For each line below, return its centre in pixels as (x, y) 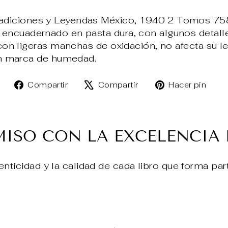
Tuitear (161, 83)
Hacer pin (188, 85)
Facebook (99, 109)
